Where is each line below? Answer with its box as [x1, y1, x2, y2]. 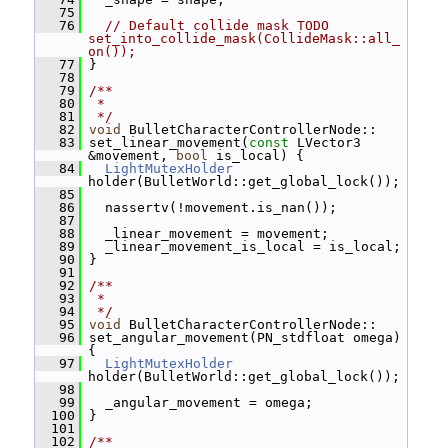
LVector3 [289, 135, 361, 150]
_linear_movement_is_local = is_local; [81, 239, 401, 254]
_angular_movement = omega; [81, 395, 313, 410]
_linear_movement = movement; [81, 226, 329, 241]
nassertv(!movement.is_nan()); [81, 200, 337, 215]
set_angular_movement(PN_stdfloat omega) [81, 330, 401, 345]
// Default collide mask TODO [105, 18, 329, 33]
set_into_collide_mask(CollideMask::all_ [88, 31, 400, 46]
